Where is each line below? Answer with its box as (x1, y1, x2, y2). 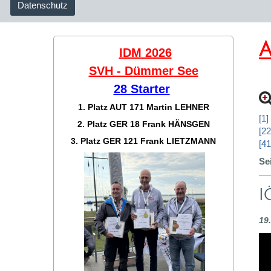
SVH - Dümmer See (88, 64, 198, 77)
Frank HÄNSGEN (142, 119, 210, 129)
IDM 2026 (119, 46, 172, 59)
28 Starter (113, 82, 170, 96)
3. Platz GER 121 (71, 136, 140, 146)
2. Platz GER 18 (77, 119, 142, 129)
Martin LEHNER (146, 102, 209, 112)
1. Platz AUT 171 (77, 102, 146, 112)
